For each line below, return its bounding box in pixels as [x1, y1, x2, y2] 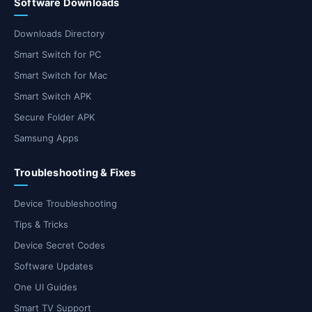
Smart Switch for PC [14, 49, 101, 61]
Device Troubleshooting [14, 198, 117, 210]
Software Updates [14, 260, 93, 272]
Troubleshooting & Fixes [14, 166, 136, 180]
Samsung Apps [14, 132, 79, 144]
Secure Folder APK [14, 111, 95, 123]
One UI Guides [14, 281, 77, 293]
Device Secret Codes [14, 240, 105, 251]
